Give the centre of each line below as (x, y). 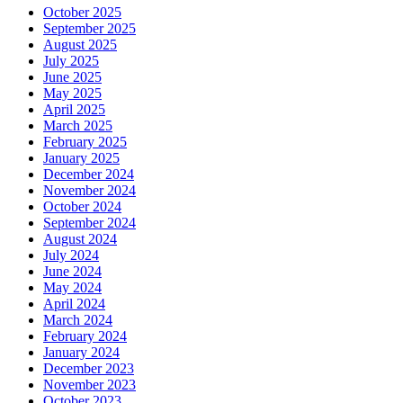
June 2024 (72, 272)
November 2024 (90, 191)
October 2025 (82, 13)
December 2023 (89, 369)
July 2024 (71, 255)
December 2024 (89, 175)
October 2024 (82, 207)
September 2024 (90, 223)
